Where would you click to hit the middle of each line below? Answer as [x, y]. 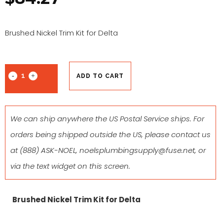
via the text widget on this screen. [70, 166]
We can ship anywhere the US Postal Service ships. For [107, 118]
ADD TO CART [100, 76]
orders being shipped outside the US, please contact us [110, 134]
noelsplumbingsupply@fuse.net [137, 150]
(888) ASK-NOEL [48, 150]
